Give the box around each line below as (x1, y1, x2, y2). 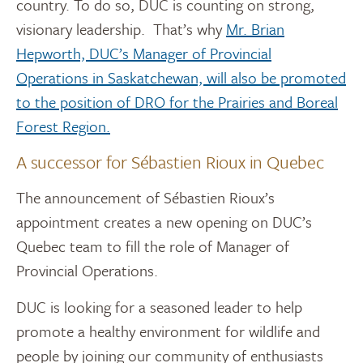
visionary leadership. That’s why (16, 17, 226, 40)
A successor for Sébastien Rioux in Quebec (16, 148, 324, 174)
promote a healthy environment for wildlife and (16, 319, 320, 342)
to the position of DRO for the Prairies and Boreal (16, 90, 338, 113)
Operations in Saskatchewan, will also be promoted (16, 66, 346, 88)
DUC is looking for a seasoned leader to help (16, 295, 302, 318)
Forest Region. (16, 114, 110, 137)
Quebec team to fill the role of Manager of (16, 234, 289, 257)
